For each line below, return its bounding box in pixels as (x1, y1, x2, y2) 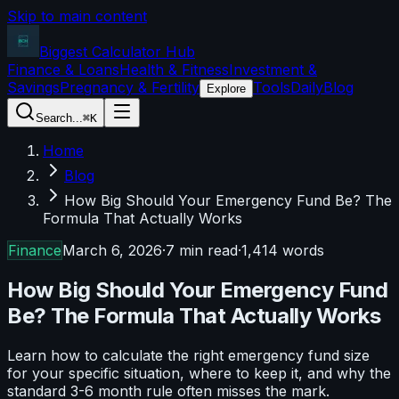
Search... (36, 111, 83, 125)
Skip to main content (7, 7, 147, 25)
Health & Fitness (119, 61, 229, 78)
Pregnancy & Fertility (60, 78, 199, 96)
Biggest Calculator (39, 43, 166, 61)
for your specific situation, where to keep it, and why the (7, 363, 391, 382)
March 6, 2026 (62, 241, 162, 259)
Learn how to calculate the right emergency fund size (7, 346, 370, 364)
